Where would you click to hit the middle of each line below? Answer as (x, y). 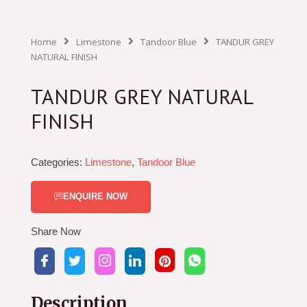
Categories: (57, 162)
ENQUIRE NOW (95, 196)
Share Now (56, 231)
